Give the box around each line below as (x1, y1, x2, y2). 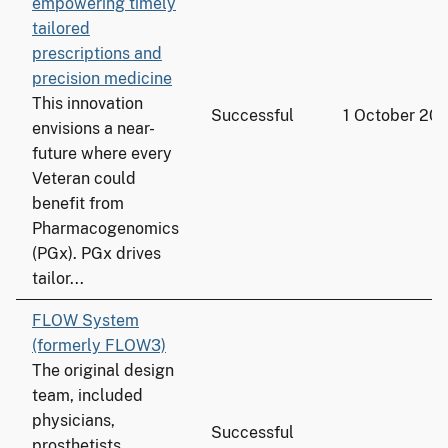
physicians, (32, 411, 115, 430)
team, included (32, 386, 143, 405)
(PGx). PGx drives (32, 244, 161, 263)
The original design (32, 361, 174, 380)
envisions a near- (32, 119, 155, 138)
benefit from (32, 194, 124, 213)
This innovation (32, 94, 143, 113)
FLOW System (32, 311, 139, 330)
